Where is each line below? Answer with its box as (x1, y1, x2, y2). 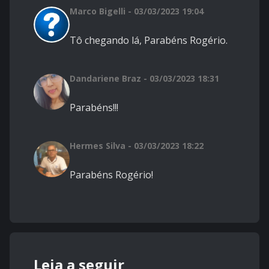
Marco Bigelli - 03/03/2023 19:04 (70, 5, 204, 17)
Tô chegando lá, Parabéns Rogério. (70, 34, 228, 47)
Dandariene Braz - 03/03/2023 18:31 (70, 73, 219, 85)
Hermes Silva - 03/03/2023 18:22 (70, 140, 204, 152)
